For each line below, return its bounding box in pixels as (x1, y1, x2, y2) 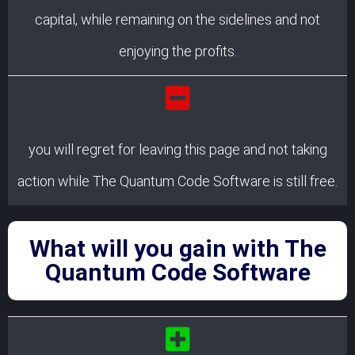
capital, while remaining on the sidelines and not (35, 10, 320, 28)
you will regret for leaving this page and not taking (28, 140, 327, 158)
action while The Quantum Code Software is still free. (17, 172, 338, 189)
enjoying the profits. (118, 42, 237, 59)
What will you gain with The (29, 234, 326, 262)
